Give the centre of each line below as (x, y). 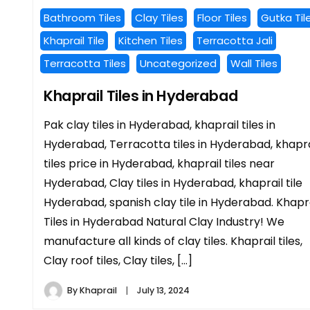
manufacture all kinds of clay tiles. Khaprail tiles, (173, 241)
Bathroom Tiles (82, 18)
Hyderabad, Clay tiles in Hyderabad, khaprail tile (173, 183)
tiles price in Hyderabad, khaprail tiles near (159, 164)
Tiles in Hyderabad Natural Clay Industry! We (164, 222)
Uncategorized (178, 64)
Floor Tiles (222, 18)
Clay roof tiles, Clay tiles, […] (118, 261)
